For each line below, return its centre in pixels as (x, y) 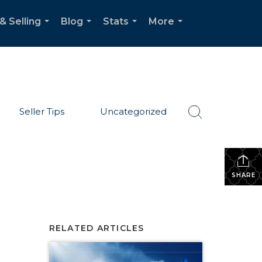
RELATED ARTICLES (96, 228)
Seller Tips (42, 111)
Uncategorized (134, 111)
